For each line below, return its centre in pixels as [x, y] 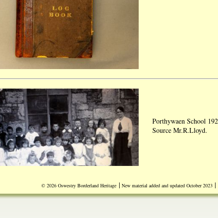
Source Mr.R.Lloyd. [180, 130]
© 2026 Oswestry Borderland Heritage [79, 185]
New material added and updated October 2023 [166, 185]
